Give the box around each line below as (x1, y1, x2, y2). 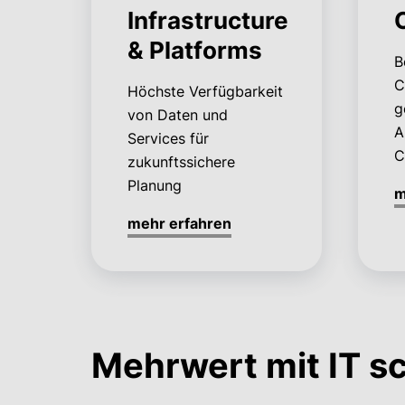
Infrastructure (127, 5, 288, 34)
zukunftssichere (127, 152, 235, 171)
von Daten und (127, 105, 228, 124)
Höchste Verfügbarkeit (127, 81, 283, 100)
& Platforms (127, 35, 262, 64)
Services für (127, 128, 209, 147)
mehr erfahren (127, 213, 231, 232)
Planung (127, 175, 182, 194)
